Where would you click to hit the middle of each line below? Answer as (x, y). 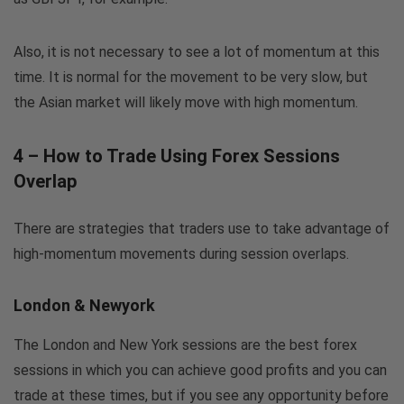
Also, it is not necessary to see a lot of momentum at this (197, 51)
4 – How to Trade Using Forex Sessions (177, 156)
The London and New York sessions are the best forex (185, 344)
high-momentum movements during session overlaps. (181, 253)
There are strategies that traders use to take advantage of (202, 228)
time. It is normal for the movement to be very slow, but (191, 77)
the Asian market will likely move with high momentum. (186, 102)
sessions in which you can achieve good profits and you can (200, 370)
